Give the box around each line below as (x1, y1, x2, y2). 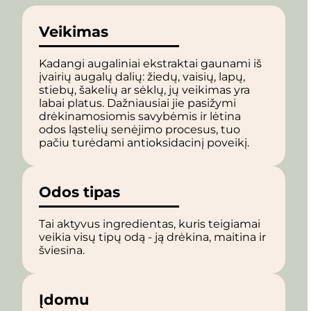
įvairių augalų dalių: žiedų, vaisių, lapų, (39, 70, 245, 84)
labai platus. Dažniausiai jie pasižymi (39, 96, 236, 110)
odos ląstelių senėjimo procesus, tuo (39, 123, 240, 137)
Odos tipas (39, 183, 120, 201)
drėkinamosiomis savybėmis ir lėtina (39, 110, 241, 124)
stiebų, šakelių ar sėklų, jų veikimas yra (39, 83, 250, 97)
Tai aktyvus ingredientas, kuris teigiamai (39, 217, 260, 231)
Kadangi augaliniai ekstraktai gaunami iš (39, 57, 262, 71)
